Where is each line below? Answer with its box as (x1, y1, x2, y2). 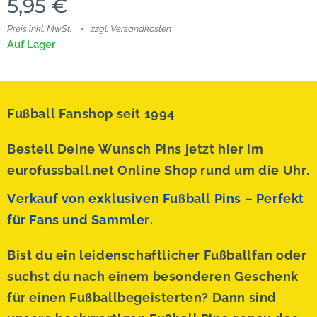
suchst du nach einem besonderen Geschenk (7, 269, 299, 284)
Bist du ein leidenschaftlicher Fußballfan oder (7, 248, 307, 263)
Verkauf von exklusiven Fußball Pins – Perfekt (7, 191, 305, 206)
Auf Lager (7, 38, 56, 51)
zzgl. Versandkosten (91, 23, 171, 34)
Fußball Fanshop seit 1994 (7, 106, 175, 121)
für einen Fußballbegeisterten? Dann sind (7, 290, 277, 305)
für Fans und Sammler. (7, 212, 154, 227)
